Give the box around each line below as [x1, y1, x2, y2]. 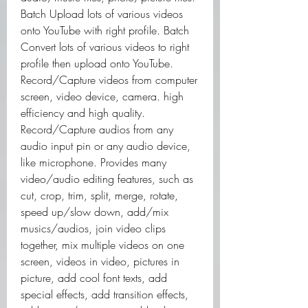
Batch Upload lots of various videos [21, 6, 183, 21]
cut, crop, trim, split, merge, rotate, [21, 188, 178, 203]
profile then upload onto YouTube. [21, 56, 173, 71]
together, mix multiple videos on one [21, 237, 184, 252]
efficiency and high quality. [21, 105, 145, 120]
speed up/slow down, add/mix [21, 204, 168, 219]
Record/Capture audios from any [21, 122, 173, 137]
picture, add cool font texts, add [21, 270, 167, 285]
